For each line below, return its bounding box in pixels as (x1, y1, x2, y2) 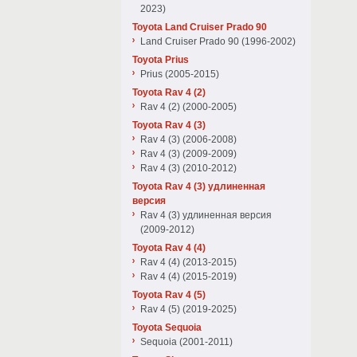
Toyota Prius (132, 54, 189, 65)
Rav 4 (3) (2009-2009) (140, 148, 237, 159)
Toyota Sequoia (132, 322, 202, 333)
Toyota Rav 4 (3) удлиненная (132, 181, 265, 192)
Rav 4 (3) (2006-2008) (140, 134, 237, 145)
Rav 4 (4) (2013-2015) (140, 257, 237, 268)
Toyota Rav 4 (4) (132, 242, 206, 253)
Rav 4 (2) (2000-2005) (140, 101, 237, 112)
